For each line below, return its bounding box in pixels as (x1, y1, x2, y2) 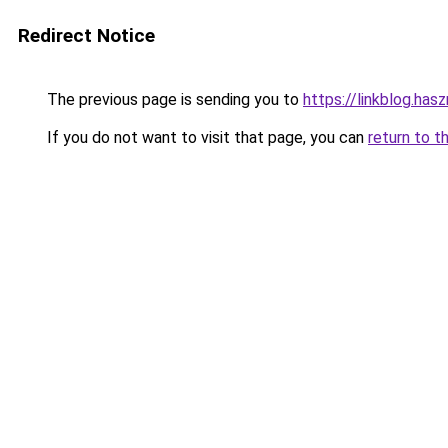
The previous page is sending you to (43, 90, 303, 109)
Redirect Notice (18, 24, 155, 47)
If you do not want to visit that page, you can (43, 128, 368, 147)
